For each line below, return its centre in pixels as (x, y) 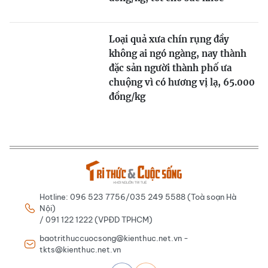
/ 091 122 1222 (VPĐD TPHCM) (96, 219)
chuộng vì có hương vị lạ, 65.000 (182, 82)
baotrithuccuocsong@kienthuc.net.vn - (114, 238)
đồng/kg (127, 96)
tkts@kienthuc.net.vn (80, 249)
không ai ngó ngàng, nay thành (178, 53)
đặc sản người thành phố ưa (170, 68)
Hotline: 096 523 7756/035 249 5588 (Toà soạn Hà (138, 197)
